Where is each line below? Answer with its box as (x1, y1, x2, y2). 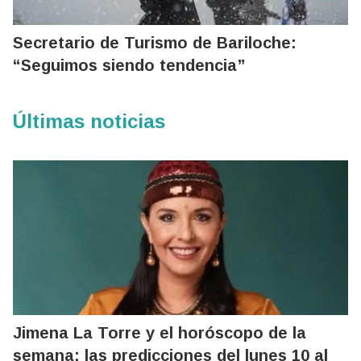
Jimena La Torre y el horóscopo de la (13, 323, 306, 342)
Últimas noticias (13, 110, 165, 132)
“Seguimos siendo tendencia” (13, 56, 245, 74)
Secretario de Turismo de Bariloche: (13, 33, 297, 52)
